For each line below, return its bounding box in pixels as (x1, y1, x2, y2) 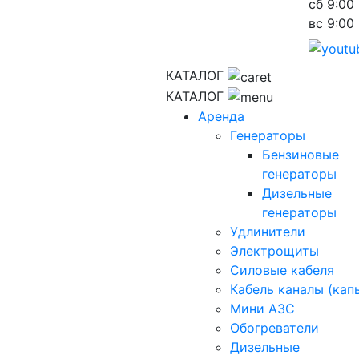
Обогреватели (230, 320, 319, 337)
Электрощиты (230, 243, 319, 260)
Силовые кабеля (230, 262, 334, 279)
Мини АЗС (230, 301, 295, 317)
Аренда (198, 108, 244, 125)
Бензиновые (262, 147, 339, 163)
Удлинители (230, 224, 305, 240)
